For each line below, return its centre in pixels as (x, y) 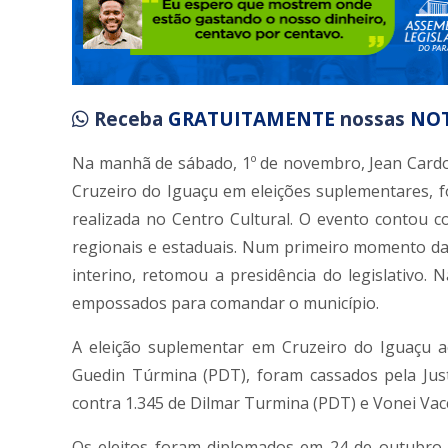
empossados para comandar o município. (225, 303)
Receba (131, 119)
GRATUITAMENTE (254, 119)
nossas (375, 119)
